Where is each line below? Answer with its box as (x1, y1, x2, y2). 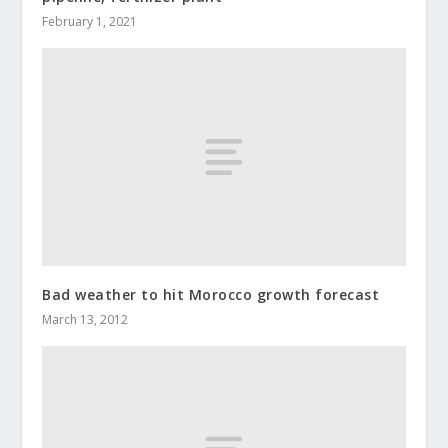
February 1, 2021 (42, 12, 138, 30)
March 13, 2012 (42, 310, 129, 328)
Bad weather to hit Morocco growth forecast (42, 284, 380, 304)
